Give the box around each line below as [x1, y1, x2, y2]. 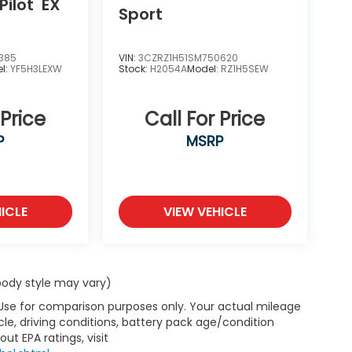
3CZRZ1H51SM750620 [137, 51, 238, 65]
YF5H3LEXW [10, 62, 63, 76]
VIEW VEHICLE [163, 203, 247, 222]
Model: [186, 62, 221, 76]
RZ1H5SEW [220, 62, 269, 76]
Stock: [118, 62, 150, 76]
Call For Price [145, 106, 266, 133]
